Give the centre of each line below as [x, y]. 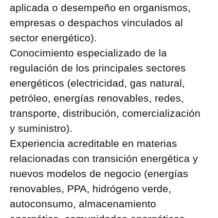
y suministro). [41, 128]
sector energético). [53, 38]
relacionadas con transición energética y [104, 158]
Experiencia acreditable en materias [93, 143]
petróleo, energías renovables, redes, [97, 98]
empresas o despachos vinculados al [96, 23]
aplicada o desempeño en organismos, [100, 8]
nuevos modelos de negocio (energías [99, 173]
